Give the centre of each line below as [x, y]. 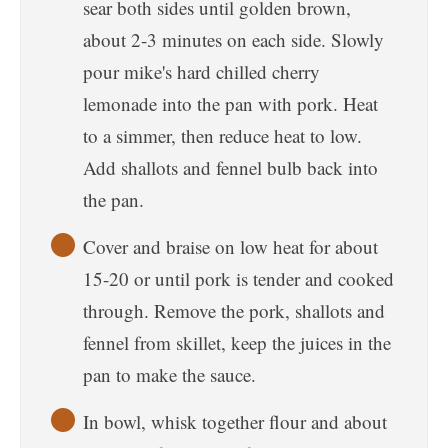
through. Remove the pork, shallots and [234, 310]
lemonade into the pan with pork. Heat [230, 103]
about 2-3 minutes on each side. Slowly [233, 39]
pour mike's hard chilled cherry [201, 71]
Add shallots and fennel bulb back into [230, 167]
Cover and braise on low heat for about [230, 246]
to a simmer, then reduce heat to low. [222, 135]
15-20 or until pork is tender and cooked [238, 278]
